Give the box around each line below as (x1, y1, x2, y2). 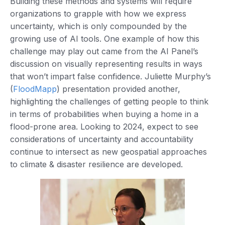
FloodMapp (13, 83, 57, 94)
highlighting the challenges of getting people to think (10, 96, 208, 106)
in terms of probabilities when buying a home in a (10, 108, 198, 119)
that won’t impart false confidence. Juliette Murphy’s (10, 71, 211, 81)
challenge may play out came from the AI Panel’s (10, 46, 198, 56)
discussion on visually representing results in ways (10, 58, 202, 69)
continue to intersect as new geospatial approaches (10, 146, 207, 157)
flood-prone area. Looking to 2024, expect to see (10, 121, 198, 132)
